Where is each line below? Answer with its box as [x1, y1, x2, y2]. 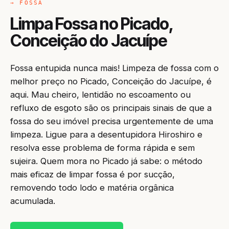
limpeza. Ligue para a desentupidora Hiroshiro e [10, 129, 202, 140]
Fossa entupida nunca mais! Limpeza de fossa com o [10, 63, 219, 73]
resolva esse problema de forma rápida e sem [10, 143, 195, 153]
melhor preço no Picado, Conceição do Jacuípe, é [10, 76, 212, 86]
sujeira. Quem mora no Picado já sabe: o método [10, 156, 202, 166]
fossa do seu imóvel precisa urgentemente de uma [10, 116, 213, 126]
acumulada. [10, 196, 55, 206]
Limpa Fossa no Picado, [10, 14, 173, 34]
